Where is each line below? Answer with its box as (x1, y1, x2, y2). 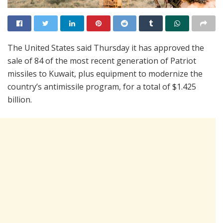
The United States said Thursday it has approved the (7, 42, 204, 53)
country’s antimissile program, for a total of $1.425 (7, 81, 196, 92)
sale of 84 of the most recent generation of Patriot (7, 55, 196, 66)
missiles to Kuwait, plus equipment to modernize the (7, 68, 203, 79)
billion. (7, 94, 32, 105)
